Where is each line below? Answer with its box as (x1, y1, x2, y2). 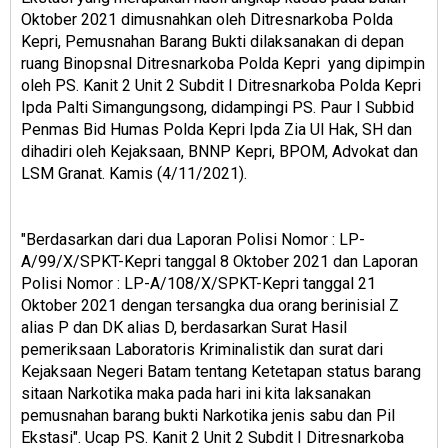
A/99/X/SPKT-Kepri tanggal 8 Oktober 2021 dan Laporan (21, 252, 418, 272)
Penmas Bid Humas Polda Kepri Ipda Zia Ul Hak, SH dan (21, 120, 412, 140)
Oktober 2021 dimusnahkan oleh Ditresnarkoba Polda (21, 10, 393, 30)
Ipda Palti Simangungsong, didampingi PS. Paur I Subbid (21, 98, 414, 118)
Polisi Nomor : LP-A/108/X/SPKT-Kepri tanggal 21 (21, 274, 376, 294)
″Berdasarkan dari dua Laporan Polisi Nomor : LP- (21, 230, 365, 250)
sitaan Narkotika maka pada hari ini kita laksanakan (21, 384, 371, 404)
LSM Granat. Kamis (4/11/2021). (21, 164, 247, 184)
